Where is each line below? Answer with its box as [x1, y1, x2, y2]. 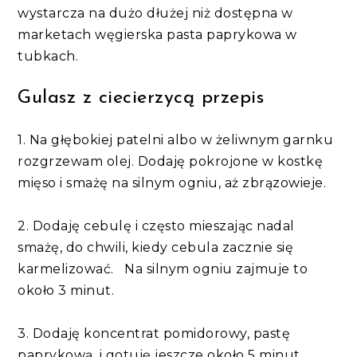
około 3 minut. [18, 283, 115, 299]
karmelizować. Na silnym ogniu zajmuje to [18, 261, 308, 277]
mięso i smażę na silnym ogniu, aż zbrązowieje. [18, 175, 327, 191]
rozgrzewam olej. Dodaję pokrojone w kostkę [18, 154, 324, 170]
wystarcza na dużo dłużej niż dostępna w [18, 6, 293, 22]
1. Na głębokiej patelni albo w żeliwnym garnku [18, 132, 334, 148]
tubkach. [18, 49, 79, 65]
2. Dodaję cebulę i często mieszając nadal [18, 218, 295, 234]
